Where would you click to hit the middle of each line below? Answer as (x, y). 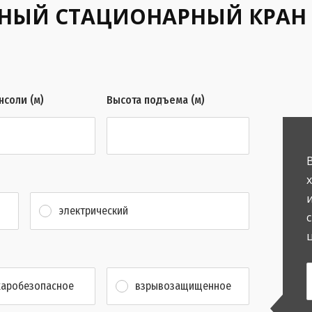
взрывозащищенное (184, 286)
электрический (93, 210)
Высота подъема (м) (156, 100)
